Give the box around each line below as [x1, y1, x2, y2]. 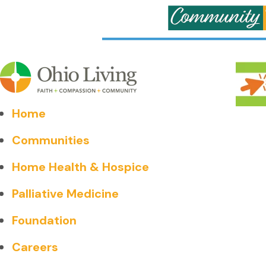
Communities [12, 132, 90, 148]
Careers [12, 239, 58, 255]
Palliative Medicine [12, 186, 119, 201]
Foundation [12, 213, 77, 228]
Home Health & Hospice [12, 159, 149, 175]
